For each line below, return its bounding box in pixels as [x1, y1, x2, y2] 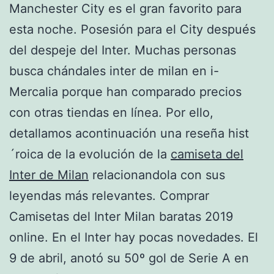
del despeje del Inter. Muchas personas [9, 42, 236, 57]
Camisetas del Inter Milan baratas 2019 [9, 209, 233, 224]
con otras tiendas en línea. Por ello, [9, 105, 213, 120]
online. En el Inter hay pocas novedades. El [9, 229, 258, 245]
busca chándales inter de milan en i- [9, 63, 219, 78]
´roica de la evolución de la [9, 146, 171, 161]
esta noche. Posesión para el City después [9, 21, 256, 37]
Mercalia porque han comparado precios [9, 84, 242, 99]
